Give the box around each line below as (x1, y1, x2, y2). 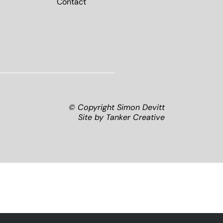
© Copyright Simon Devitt (69, 104, 165, 112)
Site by (78, 114, 106, 122)
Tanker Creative (106, 114, 165, 122)
